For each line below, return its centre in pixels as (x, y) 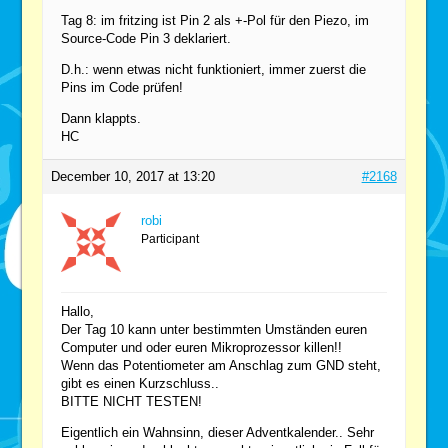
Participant (170, 238)
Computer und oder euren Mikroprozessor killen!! (202, 347)
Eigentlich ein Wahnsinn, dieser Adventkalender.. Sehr (218, 432)
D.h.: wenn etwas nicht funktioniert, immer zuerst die (214, 69)
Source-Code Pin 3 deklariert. (146, 38)
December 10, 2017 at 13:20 (133, 176)
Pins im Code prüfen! (122, 87)
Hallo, (78, 311)
